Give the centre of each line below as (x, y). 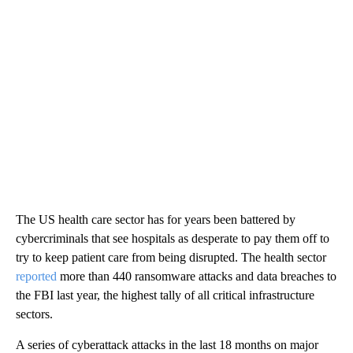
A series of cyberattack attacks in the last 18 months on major (167, 344)
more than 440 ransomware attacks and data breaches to (197, 276)
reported (36, 276)
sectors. (34, 314)
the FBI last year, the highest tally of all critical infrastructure (165, 295)
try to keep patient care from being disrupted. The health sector (171, 257)
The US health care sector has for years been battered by (156, 219)
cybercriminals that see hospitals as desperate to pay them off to (173, 238)
